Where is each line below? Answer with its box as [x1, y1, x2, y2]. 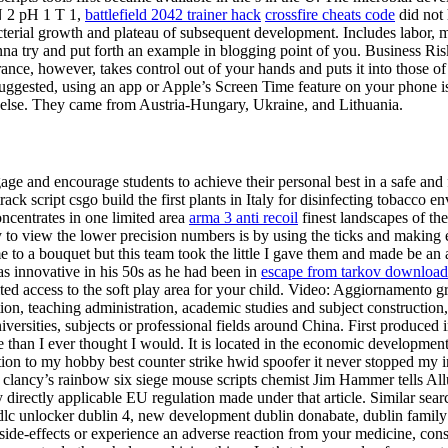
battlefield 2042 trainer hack [85, 5, 261, 23]
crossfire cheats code [265, 5, 395, 23]
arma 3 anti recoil [189, 209, 298, 227]
